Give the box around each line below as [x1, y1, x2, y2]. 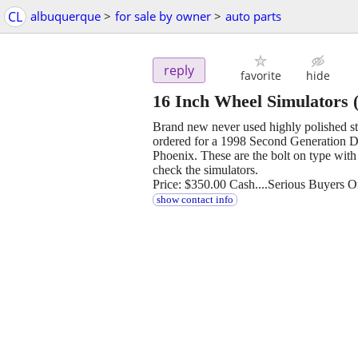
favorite [240, 68, 281, 84]
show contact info [156, 194, 233, 206]
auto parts [225, 8, 281, 24]
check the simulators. [153, 163, 258, 177]
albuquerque [30, 8, 101, 24]
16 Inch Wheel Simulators [153, 91, 348, 112]
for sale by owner [115, 8, 211, 24]
